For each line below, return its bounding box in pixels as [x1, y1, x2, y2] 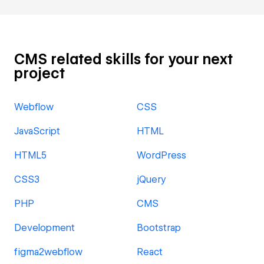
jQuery [137, 174, 166, 185]
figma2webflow [14, 246, 82, 258]
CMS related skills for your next [14, 51, 233, 68]
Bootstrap [137, 222, 181, 233]
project [14, 65, 65, 82]
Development [14, 222, 75, 233]
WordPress [137, 150, 186, 161]
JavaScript [14, 126, 60, 137]
